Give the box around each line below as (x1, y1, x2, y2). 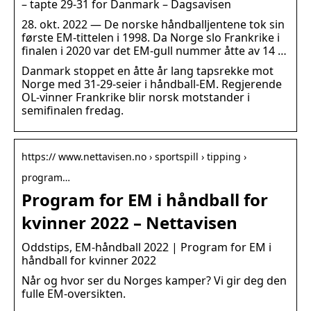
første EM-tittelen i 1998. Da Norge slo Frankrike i (22, 30, 280, 46)
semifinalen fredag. (22, 103, 124, 119)
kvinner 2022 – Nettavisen (22, 211, 237, 235)
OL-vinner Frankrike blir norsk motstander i (22, 90, 250, 106)
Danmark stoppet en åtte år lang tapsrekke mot (22, 63, 274, 79)
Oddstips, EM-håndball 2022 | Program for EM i (22, 239, 271, 255)
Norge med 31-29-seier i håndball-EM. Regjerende (22, 76, 282, 92)
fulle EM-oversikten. (22, 286, 126, 302)
